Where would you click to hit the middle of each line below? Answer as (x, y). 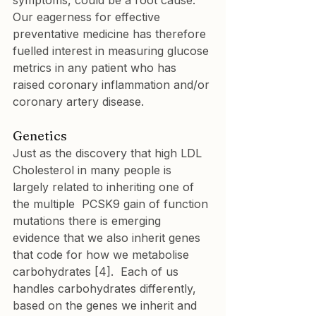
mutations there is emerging (89, 221)
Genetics (40, 136)
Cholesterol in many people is (94, 170)
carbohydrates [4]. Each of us (97, 272)
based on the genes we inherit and (107, 305)
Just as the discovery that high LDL (109, 153)
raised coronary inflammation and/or (113, 85)
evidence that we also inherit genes (108, 238)
